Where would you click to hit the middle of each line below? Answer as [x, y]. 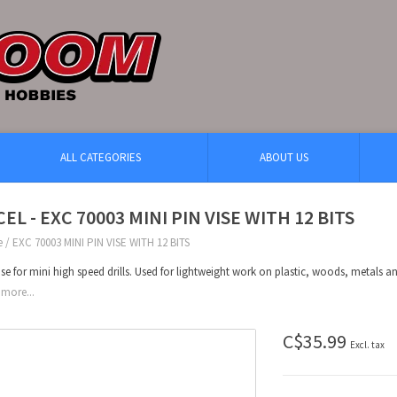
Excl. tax [368, 345]
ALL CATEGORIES [101, 157]
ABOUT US [284, 157]
